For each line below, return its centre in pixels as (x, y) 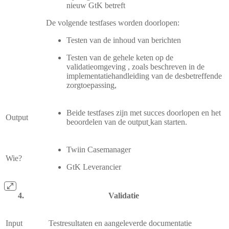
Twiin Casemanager (99, 149)
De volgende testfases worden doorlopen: (114, 22)
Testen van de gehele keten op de (120, 57)
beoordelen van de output (107, 122)
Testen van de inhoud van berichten (125, 40)
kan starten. (169, 122)
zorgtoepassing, (91, 85)
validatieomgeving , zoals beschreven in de (135, 66)
